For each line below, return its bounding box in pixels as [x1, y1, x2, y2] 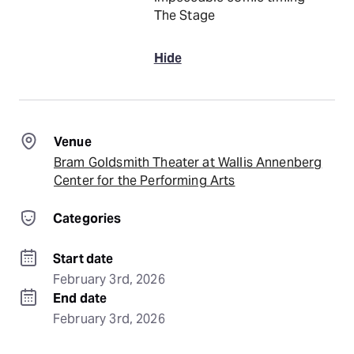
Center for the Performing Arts [54, 172, 235, 189]
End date [53, 290, 107, 307]
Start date [53, 250, 114, 267]
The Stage [153, 7, 215, 24]
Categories [53, 210, 122, 227]
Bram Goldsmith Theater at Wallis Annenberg [54, 154, 322, 171]
